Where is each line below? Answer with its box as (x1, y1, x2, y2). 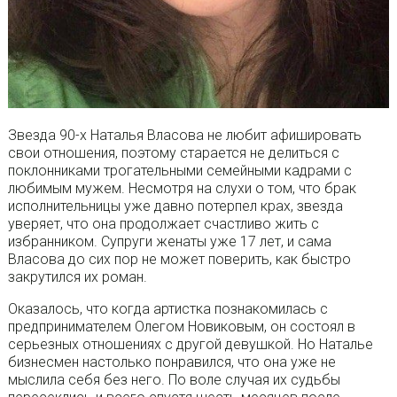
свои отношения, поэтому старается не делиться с (7, 144, 339, 162)
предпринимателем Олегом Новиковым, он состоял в (7, 318, 355, 336)
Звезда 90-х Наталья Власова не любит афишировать (7, 127, 362, 144)
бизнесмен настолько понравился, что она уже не (7, 354, 336, 371)
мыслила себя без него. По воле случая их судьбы (7, 371, 340, 389)
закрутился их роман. (7, 269, 147, 286)
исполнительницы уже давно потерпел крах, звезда (7, 198, 343, 215)
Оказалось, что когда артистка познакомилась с (7, 300, 328, 318)
